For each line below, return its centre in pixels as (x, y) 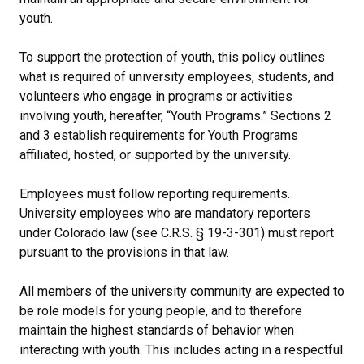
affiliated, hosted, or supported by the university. (155, 154)
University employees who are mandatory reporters (165, 213)
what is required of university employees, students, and (177, 76)
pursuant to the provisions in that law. (124, 252)
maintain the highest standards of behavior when (157, 330)
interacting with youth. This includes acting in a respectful (181, 349)
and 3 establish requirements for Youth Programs (159, 135)
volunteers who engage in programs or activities (156, 96)
